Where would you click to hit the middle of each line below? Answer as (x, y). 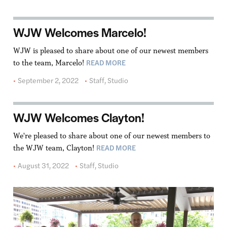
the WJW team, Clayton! (54, 148)
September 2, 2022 (48, 80)
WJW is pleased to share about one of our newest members (110, 51)
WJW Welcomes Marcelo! (80, 32)
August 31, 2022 (43, 165)
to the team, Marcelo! (49, 63)
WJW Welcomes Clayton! (79, 118)
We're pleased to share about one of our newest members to (111, 136)
